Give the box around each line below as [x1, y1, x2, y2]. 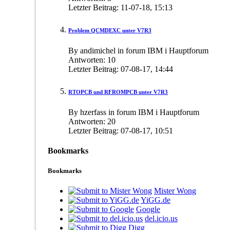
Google [136, 205, 160, 214]
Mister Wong [154, 186, 196, 196]
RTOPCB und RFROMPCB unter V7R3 [68, 88, 168, 95]
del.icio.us [145, 214, 178, 223]
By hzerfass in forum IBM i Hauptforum [68, 107, 199, 117]
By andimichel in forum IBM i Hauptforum [68, 46, 208, 55]
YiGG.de [141, 196, 170, 205]
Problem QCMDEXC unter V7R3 [68, 27, 151, 33]
